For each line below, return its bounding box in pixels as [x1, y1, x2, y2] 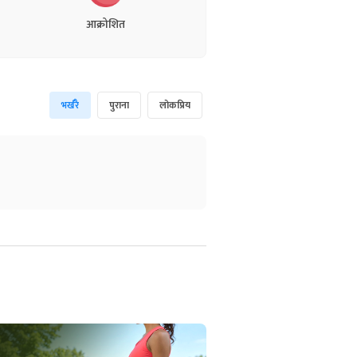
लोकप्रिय [159, 96, 190, 113]
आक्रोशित [85, 15, 125, 34]
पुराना [108, 96, 129, 113]
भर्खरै [61, 96, 79, 113]
